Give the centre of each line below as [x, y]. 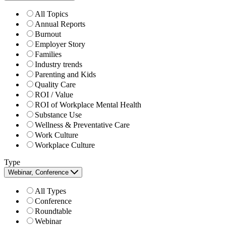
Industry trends [59, 64]
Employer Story [60, 44]
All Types [50, 191]
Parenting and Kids [65, 74]
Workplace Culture [65, 145]
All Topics [51, 14]
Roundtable [53, 211]
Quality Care [55, 84]
